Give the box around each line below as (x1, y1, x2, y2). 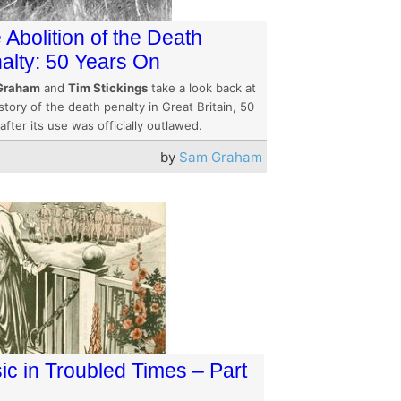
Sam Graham (178, 149, 262, 166)
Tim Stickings (68, 81, 148, 95)
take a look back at (148, 81, 256, 95)
